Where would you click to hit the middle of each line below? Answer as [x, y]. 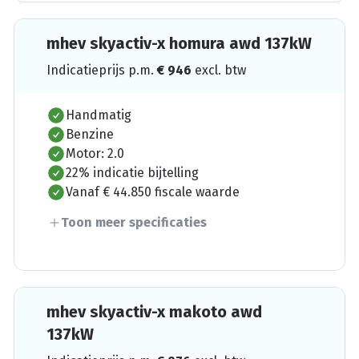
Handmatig [99, 115]
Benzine [90, 134]
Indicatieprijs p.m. [102, 70]
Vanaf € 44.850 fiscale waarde [153, 192]
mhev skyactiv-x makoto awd [155, 311]
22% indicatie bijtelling [133, 172]
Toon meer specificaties [134, 222]
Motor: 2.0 [95, 153]
